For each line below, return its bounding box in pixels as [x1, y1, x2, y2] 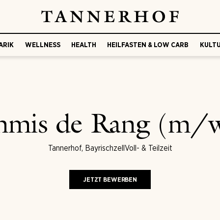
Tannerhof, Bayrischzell [48, 143, 125, 153]
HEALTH [71, 41, 96, 49]
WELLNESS [25, 41, 60, 49]
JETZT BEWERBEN [82, 176, 137, 183]
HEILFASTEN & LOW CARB [107, 41, 189, 49]
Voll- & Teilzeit [124, 143, 172, 153]
